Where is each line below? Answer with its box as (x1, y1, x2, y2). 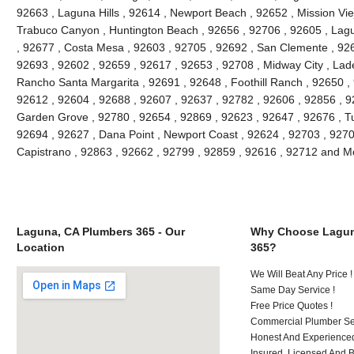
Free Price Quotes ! (250, 299, 333, 311)
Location (16, 240, 65, 254)
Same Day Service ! (250, 284, 336, 296)
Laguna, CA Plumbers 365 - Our (16, 224, 185, 238)
